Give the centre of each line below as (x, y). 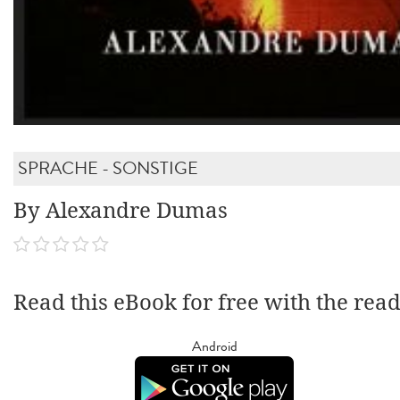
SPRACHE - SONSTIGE (108, 168)
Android (214, 346)
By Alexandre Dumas (121, 210)
